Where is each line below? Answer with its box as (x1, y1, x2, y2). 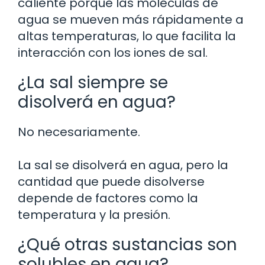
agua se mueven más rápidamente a (18, 11, 244, 28)
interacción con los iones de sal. (18, 44, 208, 61)
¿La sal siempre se (18, 70, 168, 94)
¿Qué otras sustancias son (18, 232, 237, 256)
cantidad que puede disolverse (18, 173, 205, 190)
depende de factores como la (18, 189, 198, 206)
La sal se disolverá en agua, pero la (18, 156, 228, 173)
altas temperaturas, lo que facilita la (18, 27, 236, 44)
